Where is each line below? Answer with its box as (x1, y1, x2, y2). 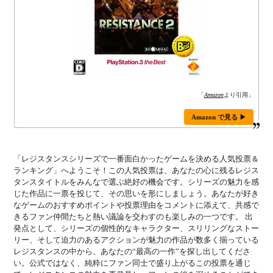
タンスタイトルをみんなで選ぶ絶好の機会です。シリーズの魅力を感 (13, 177, 260, 186)
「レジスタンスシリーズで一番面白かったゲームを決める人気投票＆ (13, 154, 260, 163)
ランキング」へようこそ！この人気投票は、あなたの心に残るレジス (13, 166, 260, 175)
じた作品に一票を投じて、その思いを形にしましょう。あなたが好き (13, 189, 260, 198)
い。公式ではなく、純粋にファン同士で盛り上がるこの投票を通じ (13, 258, 252, 268)
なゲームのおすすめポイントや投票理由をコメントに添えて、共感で (13, 200, 260, 210)
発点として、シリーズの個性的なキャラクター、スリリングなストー (13, 224, 260, 233)
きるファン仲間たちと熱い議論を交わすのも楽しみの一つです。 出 (13, 212, 253, 221)
